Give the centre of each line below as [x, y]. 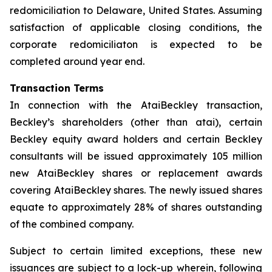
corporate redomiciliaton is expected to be [136, 44]
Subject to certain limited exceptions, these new [136, 251]
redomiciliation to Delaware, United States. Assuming [136, 10]
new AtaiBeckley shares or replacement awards [136, 173]
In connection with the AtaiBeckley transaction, [136, 105]
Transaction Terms [57, 88]
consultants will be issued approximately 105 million [136, 156]
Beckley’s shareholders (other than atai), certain [136, 122]
